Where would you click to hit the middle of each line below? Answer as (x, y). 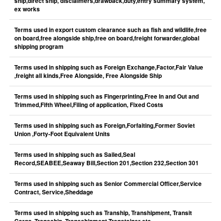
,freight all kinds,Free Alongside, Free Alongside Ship (88, 76)
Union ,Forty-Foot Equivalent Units (62, 134)
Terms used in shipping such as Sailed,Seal (74, 155)
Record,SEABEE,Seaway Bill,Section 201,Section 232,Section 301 (106, 163)
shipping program (39, 47)
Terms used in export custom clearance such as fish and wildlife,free (110, 30)
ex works (27, 9)
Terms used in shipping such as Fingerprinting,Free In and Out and (106, 96)
